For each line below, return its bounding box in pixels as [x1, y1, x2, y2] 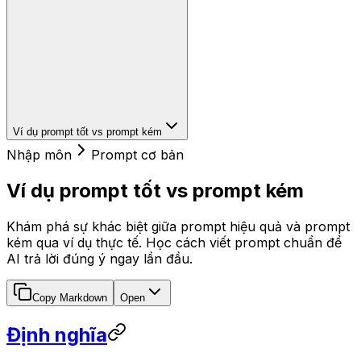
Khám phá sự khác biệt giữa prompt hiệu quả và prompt [6, 218, 350, 234]
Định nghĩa [6, 322, 107, 346]
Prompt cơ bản [91, 147, 184, 163]
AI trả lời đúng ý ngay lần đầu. [6, 250, 193, 267]
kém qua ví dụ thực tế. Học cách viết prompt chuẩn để [6, 234, 342, 251]
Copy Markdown [32, 291, 107, 304]
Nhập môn [6, 147, 72, 163]
